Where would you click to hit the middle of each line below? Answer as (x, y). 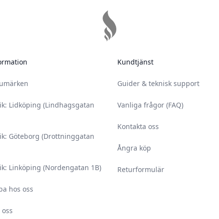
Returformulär (141, 169)
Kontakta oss (138, 126)
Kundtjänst (135, 62)
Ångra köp (134, 148)
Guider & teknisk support (158, 83)
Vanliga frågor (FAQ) (150, 105)
